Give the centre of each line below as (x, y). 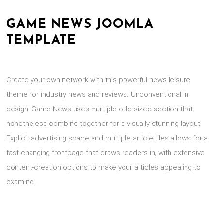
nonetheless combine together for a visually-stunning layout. (104, 124)
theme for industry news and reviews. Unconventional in (98, 94)
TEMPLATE (41, 40)
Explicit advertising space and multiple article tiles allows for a (107, 138)
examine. (21, 182)
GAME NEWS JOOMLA (80, 24)
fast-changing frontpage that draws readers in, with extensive (106, 153)
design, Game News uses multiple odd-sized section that (100, 109)
